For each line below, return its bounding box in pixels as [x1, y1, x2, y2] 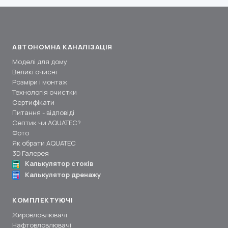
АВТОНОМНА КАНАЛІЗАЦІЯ [12, 42, 112, 52]
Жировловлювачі [12, 210, 67, 220]
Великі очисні [12, 67, 57, 77]
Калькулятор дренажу [25, 169, 101, 179]
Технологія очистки [12, 88, 77, 97]
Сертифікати [12, 98, 54, 107]
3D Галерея [12, 149, 49, 158]
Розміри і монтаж [12, 77, 67, 87]
